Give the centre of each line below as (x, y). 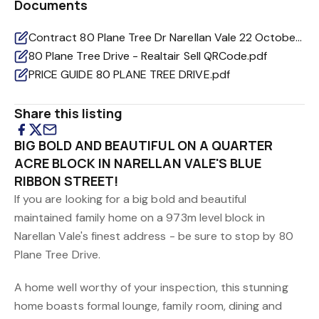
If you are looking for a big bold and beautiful (131, 199)
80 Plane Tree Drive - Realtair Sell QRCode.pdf (148, 56)
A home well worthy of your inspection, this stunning (151, 287)
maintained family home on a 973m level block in (140, 218)
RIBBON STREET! (67, 181)
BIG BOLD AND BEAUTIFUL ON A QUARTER (143, 145)
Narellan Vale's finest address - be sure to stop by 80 (154, 236)
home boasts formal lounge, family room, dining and (148, 306)
